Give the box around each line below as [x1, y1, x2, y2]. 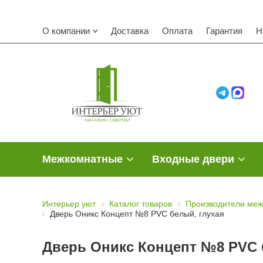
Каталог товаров [109, 199, 172, 209]
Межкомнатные [42, 153, 123, 165]
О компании [42, 25, 90, 36]
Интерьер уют [42, 199, 96, 209]
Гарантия [206, 25, 242, 36]
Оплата [162, 25, 193, 36]
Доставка [111, 25, 149, 36]
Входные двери [152, 153, 234, 165]
